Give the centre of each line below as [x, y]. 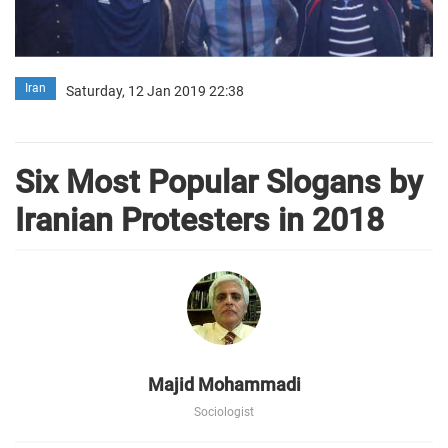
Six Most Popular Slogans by [219, 181]
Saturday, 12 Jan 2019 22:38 [155, 90]
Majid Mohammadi [224, 384]
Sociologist [224, 411]
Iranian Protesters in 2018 [199, 219]
